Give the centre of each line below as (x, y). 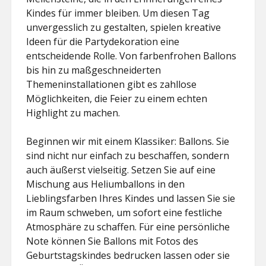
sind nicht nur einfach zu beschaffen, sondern (128, 156)
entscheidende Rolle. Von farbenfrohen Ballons (132, 56)
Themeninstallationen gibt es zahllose (112, 84)
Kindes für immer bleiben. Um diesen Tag (118, 13)
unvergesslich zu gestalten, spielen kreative (124, 27)
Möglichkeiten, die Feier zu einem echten (117, 99)
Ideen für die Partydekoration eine (103, 42)
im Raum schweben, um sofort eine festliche (124, 213)
